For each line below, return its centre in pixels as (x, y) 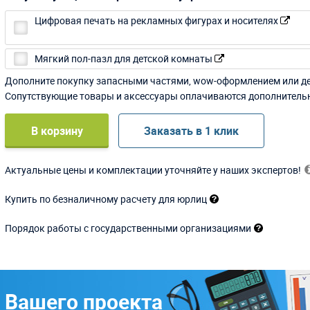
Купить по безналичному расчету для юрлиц (106, 199)
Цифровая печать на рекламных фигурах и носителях (158, 21)
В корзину (57, 131)
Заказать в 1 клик (192, 131)
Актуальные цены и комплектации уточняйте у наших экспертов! (153, 170)
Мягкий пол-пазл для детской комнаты (125, 59)
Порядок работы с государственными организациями (128, 228)
